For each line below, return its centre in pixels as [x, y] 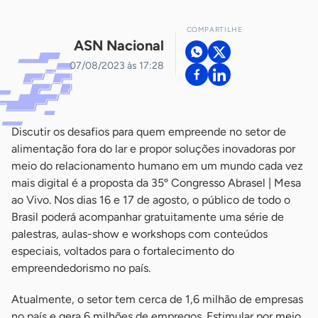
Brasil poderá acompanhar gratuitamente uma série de [148, 217]
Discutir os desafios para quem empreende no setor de [149, 132]
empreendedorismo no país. [81, 268]
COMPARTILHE [214, 29]
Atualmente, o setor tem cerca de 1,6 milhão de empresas [157, 299]
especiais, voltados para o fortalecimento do [123, 251]
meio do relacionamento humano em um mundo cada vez [157, 166]
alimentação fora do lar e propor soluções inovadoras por [153, 149]
